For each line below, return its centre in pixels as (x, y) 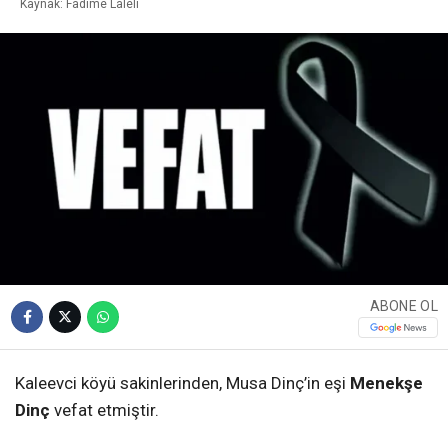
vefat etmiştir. (104, 410)
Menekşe (386, 383)
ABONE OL (403, 305)
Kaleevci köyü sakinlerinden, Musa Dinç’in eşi (182, 383)
